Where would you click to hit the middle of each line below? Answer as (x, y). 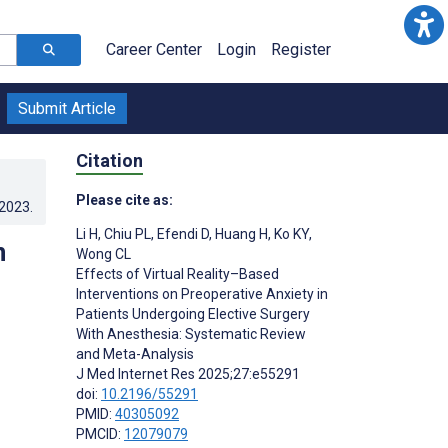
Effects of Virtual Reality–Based (177, 273)
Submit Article (67, 108)
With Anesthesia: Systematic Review (191, 333)
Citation (109, 160)
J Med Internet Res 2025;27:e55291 (188, 373)
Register (301, 49)
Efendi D (181, 233)
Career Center (154, 49)
